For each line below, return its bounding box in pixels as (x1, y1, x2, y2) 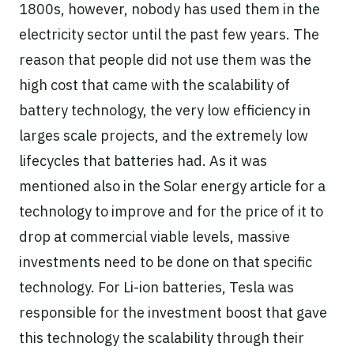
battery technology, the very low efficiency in (19, 100, 311, 119)
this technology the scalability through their (19, 328, 304, 347)
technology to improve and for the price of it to (19, 201, 323, 220)
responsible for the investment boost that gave (19, 303, 327, 322)
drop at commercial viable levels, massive (19, 227, 290, 246)
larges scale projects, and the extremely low (19, 126, 308, 145)
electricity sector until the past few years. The (19, 24, 319, 43)
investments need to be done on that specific (19, 252, 312, 271)
